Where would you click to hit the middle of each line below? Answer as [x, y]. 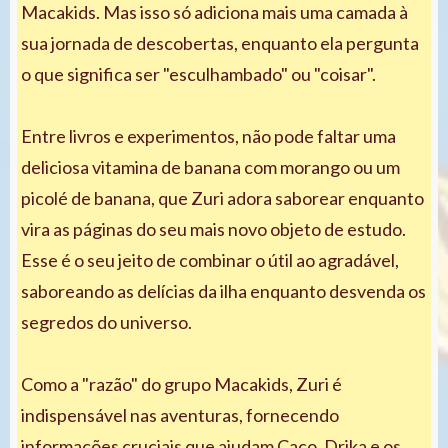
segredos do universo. [106, 321]
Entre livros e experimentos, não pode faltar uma [208, 135]
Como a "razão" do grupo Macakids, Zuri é [181, 383]
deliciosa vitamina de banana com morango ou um [210, 166]
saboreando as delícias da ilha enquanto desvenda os [223, 290]
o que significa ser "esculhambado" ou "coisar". [198, 73]
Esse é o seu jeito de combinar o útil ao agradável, [210, 259]
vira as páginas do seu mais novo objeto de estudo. [213, 228]
